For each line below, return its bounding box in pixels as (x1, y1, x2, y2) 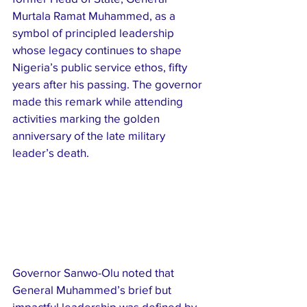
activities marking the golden (12, 111, 162, 125)
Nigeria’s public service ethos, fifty (12, 60, 190, 73)
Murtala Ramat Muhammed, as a (12, 8, 178, 22)
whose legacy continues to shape (12, 42, 184, 56)
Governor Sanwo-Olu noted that (12, 266, 177, 280)
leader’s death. (12, 145, 89, 159)
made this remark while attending (12, 94, 186, 108)
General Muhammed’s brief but (12, 283, 174, 297)
